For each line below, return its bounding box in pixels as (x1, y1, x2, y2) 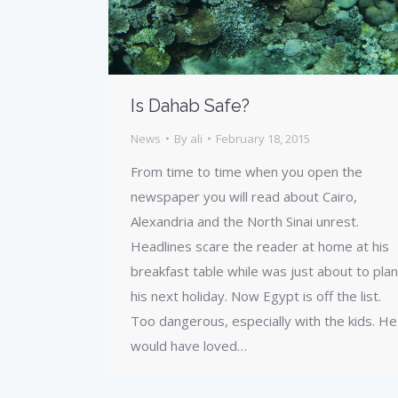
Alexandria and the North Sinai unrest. (131, 211, 359, 230)
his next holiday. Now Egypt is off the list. (131, 286, 381, 305)
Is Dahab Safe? (131, 94, 250, 116)
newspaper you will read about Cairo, (131, 187, 357, 205)
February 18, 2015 (216, 130, 310, 147)
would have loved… (131, 336, 247, 354)
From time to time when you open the (131, 162, 362, 180)
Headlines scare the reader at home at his (131, 236, 389, 255)
